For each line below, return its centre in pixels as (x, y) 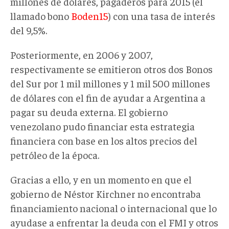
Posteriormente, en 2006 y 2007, (82, 54)
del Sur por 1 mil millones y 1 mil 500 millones (110, 83)
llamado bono (41, 15)
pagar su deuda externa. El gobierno (89, 111)
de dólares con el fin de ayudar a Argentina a (108, 97)
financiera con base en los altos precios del (104, 140)
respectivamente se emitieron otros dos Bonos (111, 68)
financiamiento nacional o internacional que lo (113, 208)
